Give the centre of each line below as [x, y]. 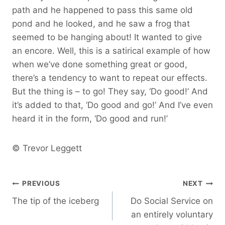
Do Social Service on [172, 201]
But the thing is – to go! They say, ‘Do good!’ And [110, 91]
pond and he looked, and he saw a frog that [101, 23]
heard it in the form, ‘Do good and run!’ [90, 118]
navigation [47, 208]
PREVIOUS [41, 184]
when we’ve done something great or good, [100, 64]
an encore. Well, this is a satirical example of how [111, 50]
